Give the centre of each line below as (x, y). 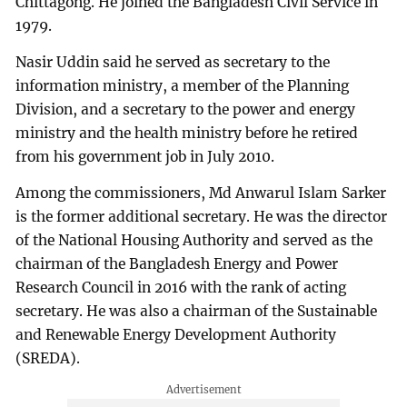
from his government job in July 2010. (145, 156)
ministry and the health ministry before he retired (187, 133)
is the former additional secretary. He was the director (202, 216)
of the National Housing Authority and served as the (194, 240)
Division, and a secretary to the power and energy (186, 109)
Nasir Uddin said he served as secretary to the (173, 62)
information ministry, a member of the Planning (183, 85)
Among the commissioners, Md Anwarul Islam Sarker (201, 193)
